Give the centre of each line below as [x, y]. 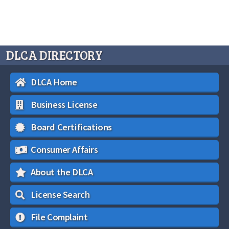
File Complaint [59, 217]
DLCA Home [54, 82]
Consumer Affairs [64, 150]
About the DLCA [62, 172]
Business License [64, 105]
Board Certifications [71, 127]
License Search [60, 194]
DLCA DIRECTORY [54, 55]
